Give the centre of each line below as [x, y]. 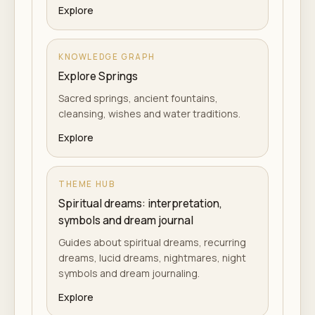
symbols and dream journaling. [129, 273]
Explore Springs [98, 76]
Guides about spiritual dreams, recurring [152, 242]
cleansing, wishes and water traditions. [149, 113]
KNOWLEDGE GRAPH [107, 56]
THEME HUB [87, 184]
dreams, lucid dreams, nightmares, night [152, 257]
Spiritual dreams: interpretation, [140, 203]
